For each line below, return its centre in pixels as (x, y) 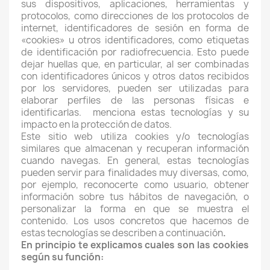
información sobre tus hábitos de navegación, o (135, 197)
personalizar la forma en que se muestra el (135, 209)
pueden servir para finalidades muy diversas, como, (135, 173)
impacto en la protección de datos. (96, 124)
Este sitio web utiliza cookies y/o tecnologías (135, 137)
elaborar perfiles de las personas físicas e (135, 100)
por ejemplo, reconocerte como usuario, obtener (135, 185)
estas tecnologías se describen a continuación (122, 233)
